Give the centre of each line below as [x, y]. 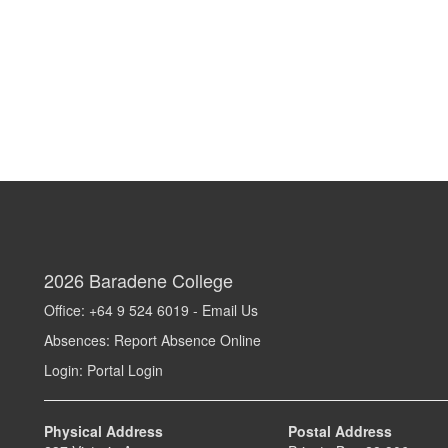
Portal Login [125, 370]
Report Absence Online [187, 340]
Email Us [230, 310]
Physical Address [103, 431]
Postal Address [339, 431]
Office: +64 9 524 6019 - [123, 310]
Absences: [79, 340]
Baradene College [161, 280]
